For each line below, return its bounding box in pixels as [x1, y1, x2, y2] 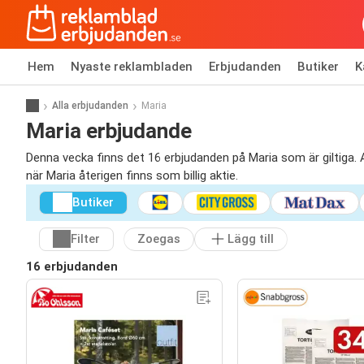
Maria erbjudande [26, 118, 192, 143]
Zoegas [137, 232, 180, 247]
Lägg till [227, 232, 274, 247]
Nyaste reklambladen [71, 59, 193, 74]
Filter [71, 232, 100, 247]
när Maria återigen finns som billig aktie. [26, 168, 238, 183]
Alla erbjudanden [52, 99, 128, 111]
